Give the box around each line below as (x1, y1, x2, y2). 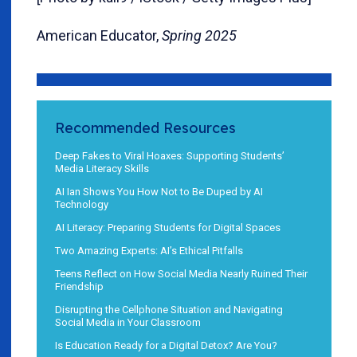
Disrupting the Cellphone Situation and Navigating (55, 303, 283, 316)
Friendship (55, 280, 104, 292)
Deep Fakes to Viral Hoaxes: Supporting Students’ (55, 149, 284, 162)
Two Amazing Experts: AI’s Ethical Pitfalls (55, 244, 243, 257)
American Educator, (37, 26, 162, 44)
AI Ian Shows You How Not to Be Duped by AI (55, 185, 263, 198)
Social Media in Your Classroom (55, 316, 201, 328)
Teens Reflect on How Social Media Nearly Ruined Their (55, 267, 308, 280)
